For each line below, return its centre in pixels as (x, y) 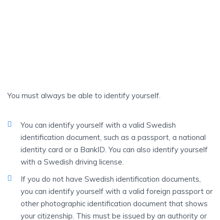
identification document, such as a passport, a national (113, 137)
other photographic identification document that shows (114, 204)
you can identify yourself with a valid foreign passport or (117, 191)
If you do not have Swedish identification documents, (111, 179)
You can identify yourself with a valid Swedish (98, 125)
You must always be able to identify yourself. (84, 96)
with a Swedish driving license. (72, 162)
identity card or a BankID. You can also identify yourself (114, 150)
